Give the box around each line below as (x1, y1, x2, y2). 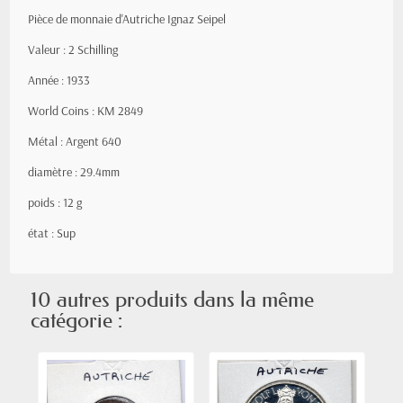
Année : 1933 (28, 72, 90, 88)
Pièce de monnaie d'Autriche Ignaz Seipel (28, 11, 226, 27)
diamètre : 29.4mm (28, 164, 120, 180)
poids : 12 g (28, 194, 82, 210)
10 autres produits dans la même (31, 286, 314, 312)
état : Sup (28, 225, 76, 241)
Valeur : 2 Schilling (28, 41, 118, 58)
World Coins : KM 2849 (28, 103, 143, 119)
